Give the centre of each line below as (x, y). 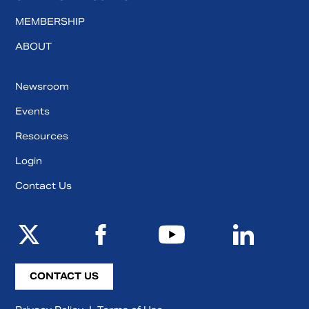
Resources (42, 136)
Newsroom (42, 86)
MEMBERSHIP (50, 21)
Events (32, 111)
